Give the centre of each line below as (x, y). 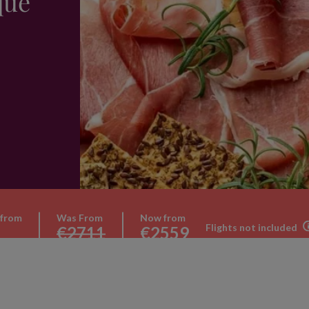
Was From (80, 217)
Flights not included (251, 227)
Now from (163, 217)
